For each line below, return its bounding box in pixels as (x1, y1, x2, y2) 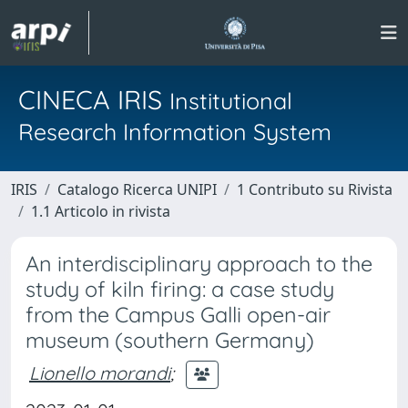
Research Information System (18, 117, 331, 146)
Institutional (169, 87, 292, 115)
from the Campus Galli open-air (25, 301, 331, 328)
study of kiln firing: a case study (25, 276, 334, 302)
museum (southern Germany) (25, 327, 314, 353)
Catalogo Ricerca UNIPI (57, 179, 217, 199)
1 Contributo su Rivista (237, 179, 393, 199)
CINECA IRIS (18, 83, 169, 116)
